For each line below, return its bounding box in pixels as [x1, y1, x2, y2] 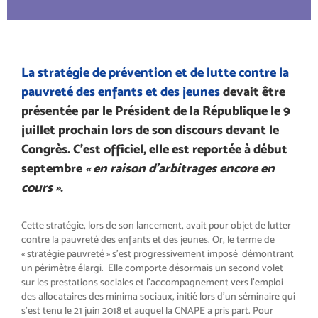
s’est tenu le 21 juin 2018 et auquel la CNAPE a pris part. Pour [21, 305, 273, 316]
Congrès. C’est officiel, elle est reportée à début [21, 141, 287, 156]
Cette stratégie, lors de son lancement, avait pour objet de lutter [21, 219, 291, 231]
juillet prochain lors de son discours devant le [21, 122, 279, 137]
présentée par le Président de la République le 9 [21, 103, 290, 118]
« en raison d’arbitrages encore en [85, 160, 275, 175]
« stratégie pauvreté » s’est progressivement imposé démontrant [21, 248, 294, 259]
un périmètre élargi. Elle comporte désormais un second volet [21, 262, 283, 273]
